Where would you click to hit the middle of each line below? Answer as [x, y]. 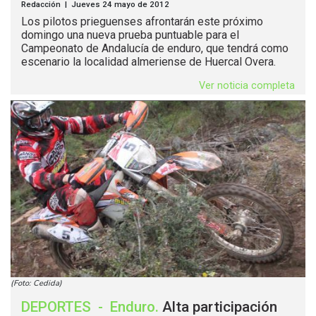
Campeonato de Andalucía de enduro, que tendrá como [155, 49]
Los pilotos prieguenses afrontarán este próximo [142, 22]
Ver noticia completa [247, 86]
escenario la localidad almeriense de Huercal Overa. [148, 62]
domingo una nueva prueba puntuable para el [130, 35]
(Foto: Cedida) [36, 284]
